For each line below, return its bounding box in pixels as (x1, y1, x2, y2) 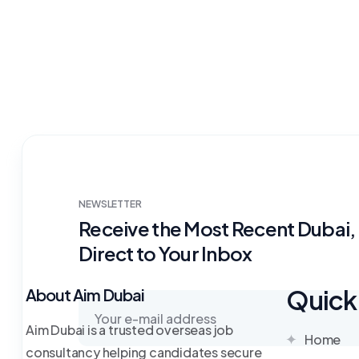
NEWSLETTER (79, 198, 142, 210)
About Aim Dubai (26, 284, 144, 305)
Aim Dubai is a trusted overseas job (26, 321, 234, 338)
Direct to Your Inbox (79, 241, 252, 265)
